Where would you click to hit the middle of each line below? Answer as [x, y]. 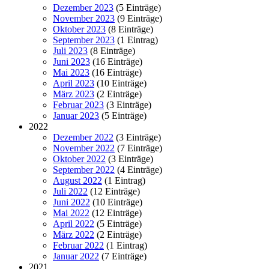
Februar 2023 [78, 105]
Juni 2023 [71, 62]
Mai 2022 [71, 213]
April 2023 [74, 83]
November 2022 [84, 148]
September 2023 [84, 40]
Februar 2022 [78, 245]
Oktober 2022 [79, 159]
